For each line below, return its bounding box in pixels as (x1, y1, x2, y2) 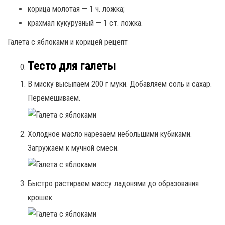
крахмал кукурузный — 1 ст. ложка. (28, 18, 143, 28)
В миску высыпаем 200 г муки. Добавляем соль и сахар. (28, 79, 212, 89)
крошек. (28, 192, 54, 202)
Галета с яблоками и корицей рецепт (8, 37, 128, 47)
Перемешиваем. (28, 93, 80, 103)
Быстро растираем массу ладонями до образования (28, 178, 199, 188)
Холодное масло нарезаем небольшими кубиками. (28, 129, 192, 139)
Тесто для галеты (28, 58, 116, 73)
